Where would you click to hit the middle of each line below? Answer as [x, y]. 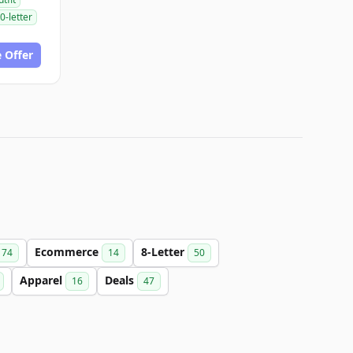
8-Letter [164, 252]
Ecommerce [68, 252]
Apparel [43, 280]
